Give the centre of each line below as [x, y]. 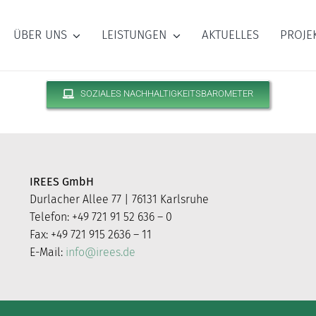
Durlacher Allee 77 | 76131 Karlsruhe [120, 199]
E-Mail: [48, 252]
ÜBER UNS [40, 35]
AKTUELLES [230, 35]
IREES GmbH [62, 181]
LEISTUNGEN [134, 35]
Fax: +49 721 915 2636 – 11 [91, 234]
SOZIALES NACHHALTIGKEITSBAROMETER [167, 93]
